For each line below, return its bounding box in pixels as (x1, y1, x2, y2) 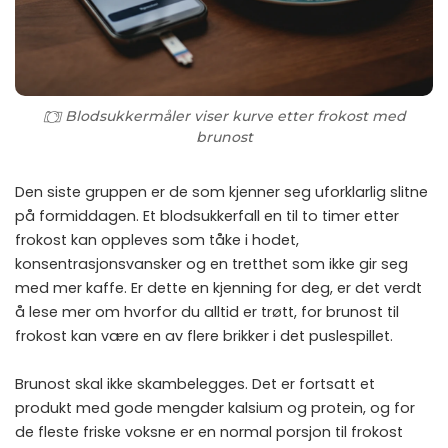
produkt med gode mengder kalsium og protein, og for (15, 397, 415, 418)
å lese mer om (15, 301, 124, 322)
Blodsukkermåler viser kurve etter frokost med (65, 106, 406, 125)
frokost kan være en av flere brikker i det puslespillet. (15, 325, 393, 346)
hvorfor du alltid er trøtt (124, 301, 294, 322)
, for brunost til (294, 301, 399, 322)
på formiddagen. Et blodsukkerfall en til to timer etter (15, 205, 399, 226)
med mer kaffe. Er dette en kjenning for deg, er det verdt (15, 277, 422, 298)
